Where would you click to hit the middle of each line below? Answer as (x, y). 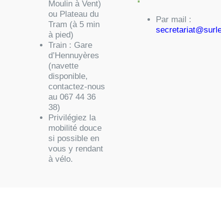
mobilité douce (75, 128)
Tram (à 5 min (74, 25)
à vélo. (61, 159)
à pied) (61, 35)
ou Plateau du (74, 14)
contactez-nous (77, 87)
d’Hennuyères (74, 56)
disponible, (68, 76)
